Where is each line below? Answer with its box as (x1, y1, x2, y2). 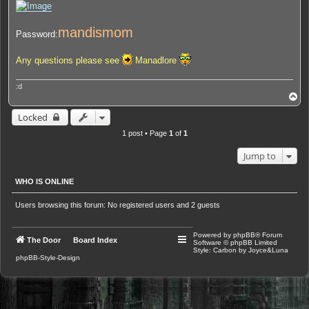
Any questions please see (16, 55, 122, 66)
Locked (18, 111, 48, 124)
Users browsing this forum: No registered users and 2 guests (15, 201, 220, 210)
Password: (16, 29, 58, 40)
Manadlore (132, 55, 177, 66)
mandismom (58, 25, 133, 41)
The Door (27, 236, 61, 245)
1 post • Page (121, 129, 169, 138)
